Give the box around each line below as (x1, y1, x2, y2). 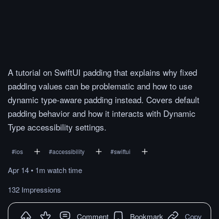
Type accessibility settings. (8, 121, 107, 133)
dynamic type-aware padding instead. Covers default (8, 93, 199, 106)
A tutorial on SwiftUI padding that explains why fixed (8, 66, 197, 78)
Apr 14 (8, 165, 29, 175)
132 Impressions (8, 184, 61, 195)
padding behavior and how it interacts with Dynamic (8, 107, 196, 119)
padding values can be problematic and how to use (8, 80, 192, 92)
